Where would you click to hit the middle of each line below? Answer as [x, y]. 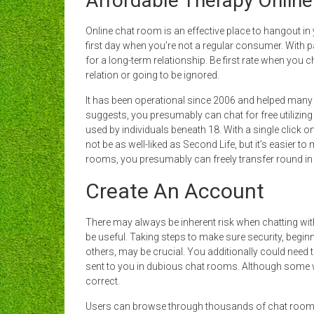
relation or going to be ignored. [152, 75]
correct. [103, 281]
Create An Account [175, 191]
